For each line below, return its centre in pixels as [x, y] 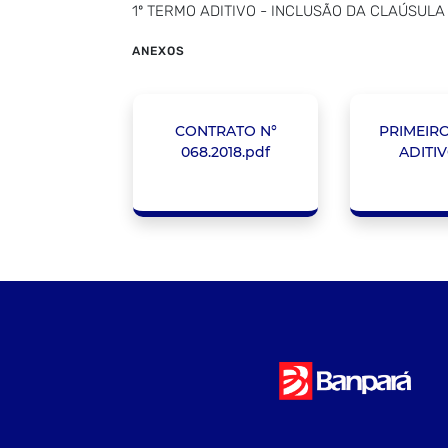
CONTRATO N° [225, 131]
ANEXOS [158, 51]
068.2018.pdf [225, 152]
